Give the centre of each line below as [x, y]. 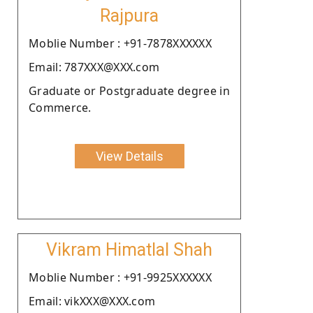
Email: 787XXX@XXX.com [94, 67]
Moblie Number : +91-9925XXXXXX [120, 277]
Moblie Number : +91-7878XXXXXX [120, 43]
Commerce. [60, 107]
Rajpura [129, 15]
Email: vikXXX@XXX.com [92, 301]
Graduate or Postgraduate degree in [129, 90]
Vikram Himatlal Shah [129, 249]
